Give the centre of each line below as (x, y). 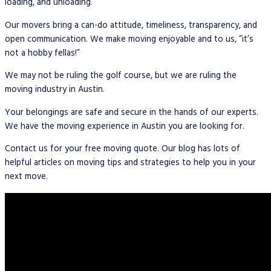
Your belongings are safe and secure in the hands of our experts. (132, 113)
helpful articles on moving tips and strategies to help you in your (130, 163)
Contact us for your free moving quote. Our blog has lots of (122, 149)
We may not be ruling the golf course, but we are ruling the (121, 76)
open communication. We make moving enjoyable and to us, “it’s (129, 39)
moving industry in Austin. (55, 90)
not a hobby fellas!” (42, 53)
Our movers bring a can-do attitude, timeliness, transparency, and (131, 25)
